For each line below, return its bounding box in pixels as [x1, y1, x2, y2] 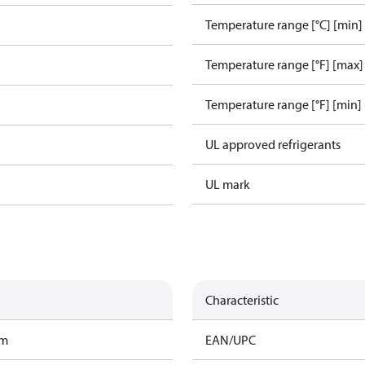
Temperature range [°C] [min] [205, 16, 363, 33]
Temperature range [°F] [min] [205, 96, 362, 112]
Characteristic [205, 292, 279, 308]
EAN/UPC [205, 332, 256, 348]
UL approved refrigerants [205, 136, 341, 152]
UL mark [205, 176, 250, 192]
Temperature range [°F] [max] [205, 56, 363, 73]
